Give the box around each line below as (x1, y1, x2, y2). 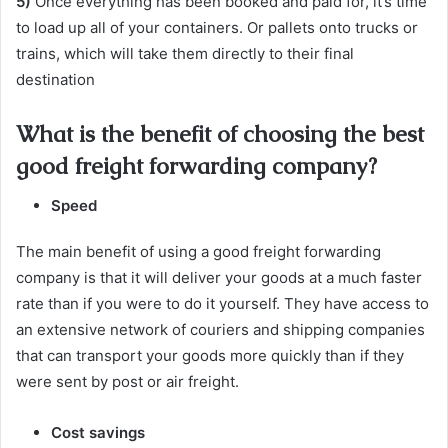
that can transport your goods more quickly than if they (16, 346, 404, 365)
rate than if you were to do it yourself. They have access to (16, 294, 429, 313)
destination (16, 69, 95, 89)
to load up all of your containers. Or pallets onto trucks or (16, 17, 418, 37)
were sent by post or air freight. (16, 372, 239, 391)
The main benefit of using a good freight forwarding (16, 242, 381, 261)
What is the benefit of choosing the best (16, 118, 424, 149)
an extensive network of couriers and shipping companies (16, 320, 425, 339)
